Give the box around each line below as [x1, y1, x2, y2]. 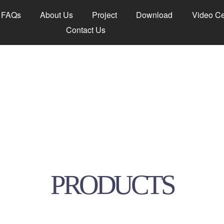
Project [92, 9, 117, 20]
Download [136, 9, 173, 20]
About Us [40, 9, 73, 20]
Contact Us [66, 24, 105, 35]
